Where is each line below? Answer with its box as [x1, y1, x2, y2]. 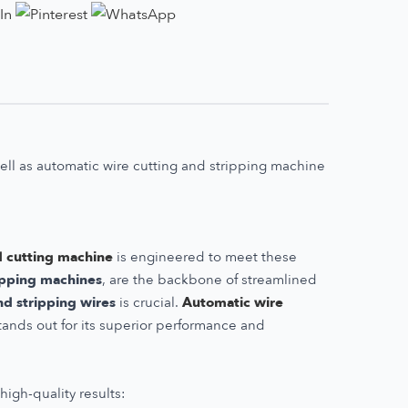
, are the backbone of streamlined [102, 270, 317, 289]
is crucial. [116, 292, 182, 311]
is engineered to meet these [113, 247, 297, 266]
